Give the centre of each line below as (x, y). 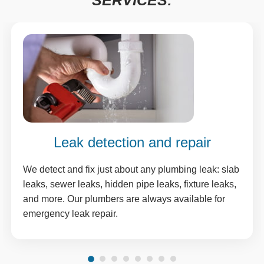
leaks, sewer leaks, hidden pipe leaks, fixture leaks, (130, 184)
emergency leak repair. (70, 214)
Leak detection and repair (132, 143)
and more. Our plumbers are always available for (124, 199)
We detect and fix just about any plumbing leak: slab (131, 170)
